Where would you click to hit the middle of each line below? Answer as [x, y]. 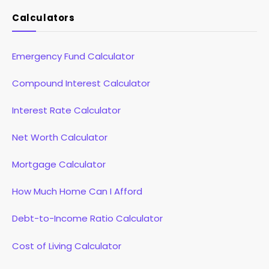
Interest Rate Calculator [66, 110]
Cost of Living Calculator [67, 246]
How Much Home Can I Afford [77, 192]
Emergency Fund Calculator [73, 56]
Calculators [44, 17]
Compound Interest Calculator [81, 83]
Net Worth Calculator [60, 138]
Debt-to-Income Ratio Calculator [87, 219]
